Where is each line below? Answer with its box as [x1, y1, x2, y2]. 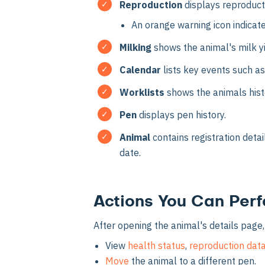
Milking [119, 41, 154, 54]
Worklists [119, 86, 164, 99]
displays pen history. [137, 109, 226, 121]
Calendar [119, 64, 161, 76]
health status [128, 240, 185, 252]
